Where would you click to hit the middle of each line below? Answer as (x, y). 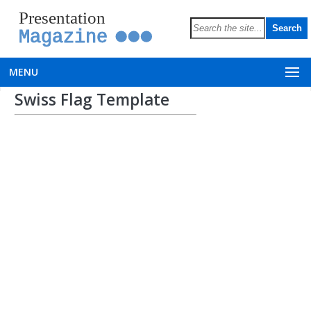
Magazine (63, 37)
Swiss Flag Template (92, 100)
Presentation (62, 17)
